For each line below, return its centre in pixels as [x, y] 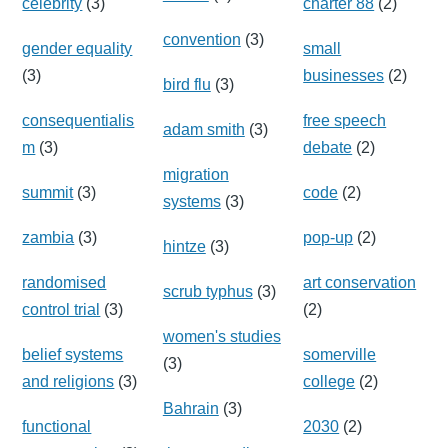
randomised [64, 282]
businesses [344, 75]
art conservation [360, 282]
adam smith [203, 129]
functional [57, 426]
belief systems [73, 354]
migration [195, 174]
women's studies [221, 336]
